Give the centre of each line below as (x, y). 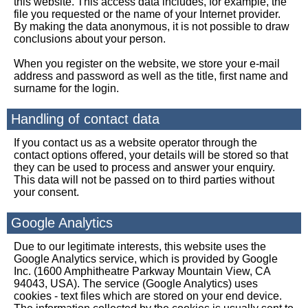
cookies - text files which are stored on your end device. (148, 296)
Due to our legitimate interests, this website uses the (140, 246)
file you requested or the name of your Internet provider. (147, 14)
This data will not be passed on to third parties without (144, 180)
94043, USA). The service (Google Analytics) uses (136, 284)
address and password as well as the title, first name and (151, 76)
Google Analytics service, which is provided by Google (146, 259)
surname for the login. (66, 88)
